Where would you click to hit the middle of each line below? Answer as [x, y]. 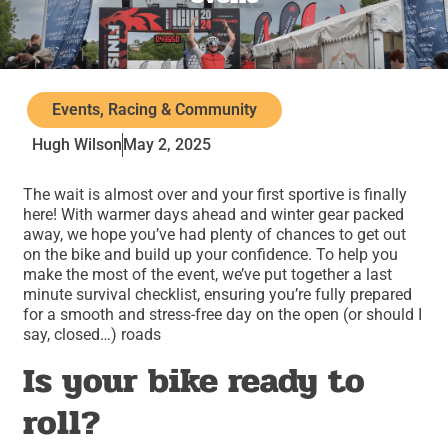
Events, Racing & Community [154, 109]
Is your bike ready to [194, 380]
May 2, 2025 [166, 144]
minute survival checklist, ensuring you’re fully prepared [218, 295]
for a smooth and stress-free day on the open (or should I [223, 315]
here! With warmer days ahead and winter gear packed [214, 215]
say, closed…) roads [92, 335]
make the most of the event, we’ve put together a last [208, 275]
